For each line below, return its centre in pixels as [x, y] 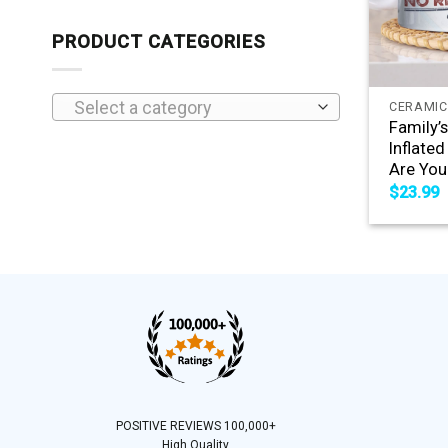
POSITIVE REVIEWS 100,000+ [195, 425]
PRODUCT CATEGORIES [159, 41]
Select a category [143, 108]
